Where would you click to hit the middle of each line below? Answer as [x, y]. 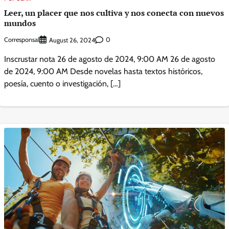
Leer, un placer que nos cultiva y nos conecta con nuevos [114, 13]
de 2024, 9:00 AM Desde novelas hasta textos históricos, [103, 71]
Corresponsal [22, 40]
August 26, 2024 [72, 40]
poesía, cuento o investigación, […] [62, 83]
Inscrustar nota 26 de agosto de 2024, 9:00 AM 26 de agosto [110, 59]
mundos [20, 23]
